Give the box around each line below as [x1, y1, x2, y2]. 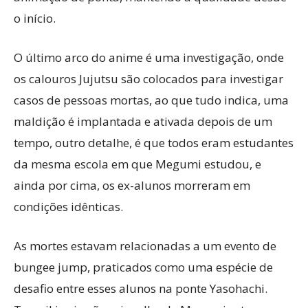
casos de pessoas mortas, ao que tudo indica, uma [14, 92, 289, 108]
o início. [14, 10, 56, 26]
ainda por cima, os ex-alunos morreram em [14, 177, 250, 193]
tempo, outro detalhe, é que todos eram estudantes [14, 135, 294, 151]
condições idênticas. [14, 199, 123, 214]
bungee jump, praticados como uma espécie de [14, 259, 273, 275]
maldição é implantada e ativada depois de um [14, 113, 272, 129]
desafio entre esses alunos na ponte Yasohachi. [14, 280, 267, 296]
